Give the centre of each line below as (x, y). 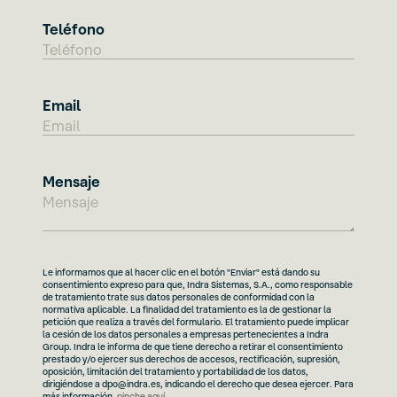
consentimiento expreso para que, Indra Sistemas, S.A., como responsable (198, 284)
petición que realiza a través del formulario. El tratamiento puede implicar (196, 322)
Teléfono (74, 29)
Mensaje (71, 181)
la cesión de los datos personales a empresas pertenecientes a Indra (186, 334)
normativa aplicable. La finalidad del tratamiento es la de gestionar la (187, 309)
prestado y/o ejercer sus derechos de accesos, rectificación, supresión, (191, 359)
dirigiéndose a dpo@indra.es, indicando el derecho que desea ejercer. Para (198, 384)
